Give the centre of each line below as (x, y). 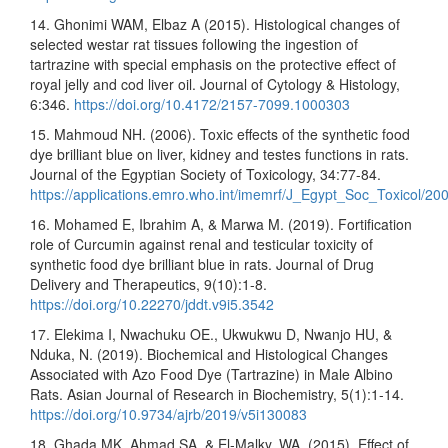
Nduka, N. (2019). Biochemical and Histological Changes (209, 353)
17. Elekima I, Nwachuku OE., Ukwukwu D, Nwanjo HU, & (211, 333)
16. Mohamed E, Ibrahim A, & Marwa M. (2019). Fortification (221, 223)
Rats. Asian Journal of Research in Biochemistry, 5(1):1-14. (217, 393)
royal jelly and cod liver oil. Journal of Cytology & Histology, (215, 83)
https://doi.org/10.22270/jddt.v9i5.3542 (152, 303)
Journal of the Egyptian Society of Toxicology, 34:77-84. (205, 173)
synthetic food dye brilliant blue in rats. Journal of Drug (202, 263)
